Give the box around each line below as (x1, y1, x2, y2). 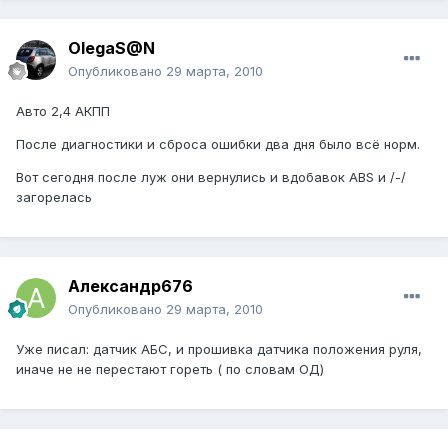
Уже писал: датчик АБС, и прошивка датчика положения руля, (16, 341, 422, 358)
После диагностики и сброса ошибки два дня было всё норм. (16, 136, 420, 153)
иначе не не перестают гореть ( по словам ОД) (16, 361, 324, 378)
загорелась (16, 189, 92, 206)
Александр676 (68, 276, 193, 297)
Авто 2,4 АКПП (16, 103, 110, 120)
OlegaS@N (68, 38, 155, 59)
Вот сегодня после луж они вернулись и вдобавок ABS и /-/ (16, 169, 406, 186)
